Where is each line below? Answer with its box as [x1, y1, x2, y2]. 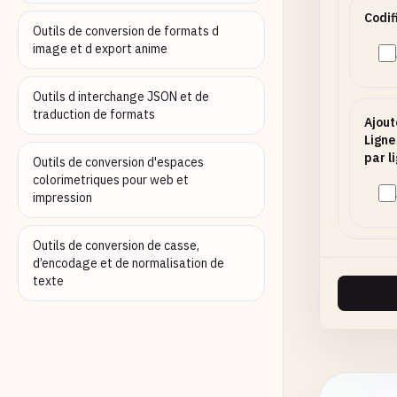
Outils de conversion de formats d [33, 23, 219, 39]
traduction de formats [33, 106, 155, 122]
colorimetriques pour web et [33, 172, 189, 188]
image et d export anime [33, 41, 167, 57]
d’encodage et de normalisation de [33, 255, 224, 271]
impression [33, 190, 92, 206]
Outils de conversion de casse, [33, 237, 199, 253]
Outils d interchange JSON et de [33, 89, 209, 105]
